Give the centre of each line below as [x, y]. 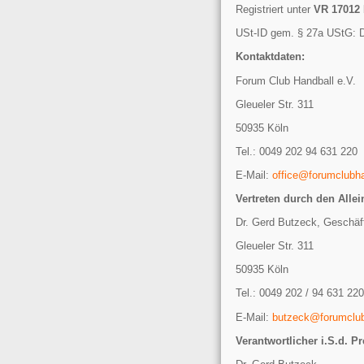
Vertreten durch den [287, 199]
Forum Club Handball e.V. [296, 80]
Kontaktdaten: [270, 57]
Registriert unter [275, 10]
